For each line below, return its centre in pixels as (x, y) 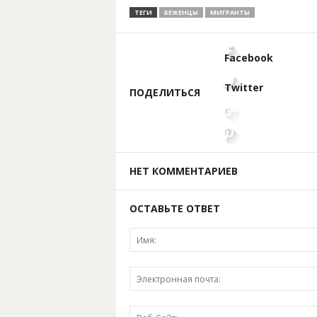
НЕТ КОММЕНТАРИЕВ (183, 171)
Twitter (243, 87)
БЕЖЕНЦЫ (181, 12)
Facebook (248, 58)
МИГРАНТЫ (230, 12)
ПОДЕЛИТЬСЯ (165, 92)
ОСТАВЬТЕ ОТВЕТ (174, 208)
